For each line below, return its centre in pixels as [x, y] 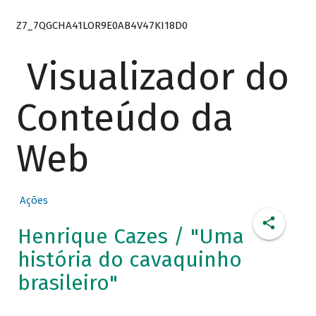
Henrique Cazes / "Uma [130, 237]
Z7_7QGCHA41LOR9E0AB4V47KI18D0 [102, 25]
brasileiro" [67, 283]
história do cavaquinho [129, 260]
